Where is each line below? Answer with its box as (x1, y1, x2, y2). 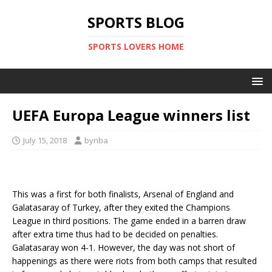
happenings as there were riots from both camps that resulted (12, 255, 257, 267)
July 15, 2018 (23, 135, 67, 146)
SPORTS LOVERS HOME (88, 41, 184, 52)
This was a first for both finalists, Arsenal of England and (12, 188, 234, 200)
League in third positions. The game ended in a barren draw (12, 215, 246, 226)
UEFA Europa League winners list (12, 105, 250, 125)
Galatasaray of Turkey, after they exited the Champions (12, 202, 230, 213)
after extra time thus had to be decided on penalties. (12, 228, 218, 240)
